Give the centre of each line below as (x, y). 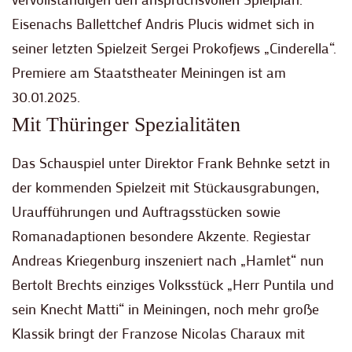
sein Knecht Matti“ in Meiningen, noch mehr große (165, 309)
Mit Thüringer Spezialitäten (126, 125)
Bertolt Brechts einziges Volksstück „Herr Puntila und (173, 285)
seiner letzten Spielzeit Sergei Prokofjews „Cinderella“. (174, 48)
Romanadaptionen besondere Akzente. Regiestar (161, 236)
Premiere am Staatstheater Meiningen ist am (149, 73)
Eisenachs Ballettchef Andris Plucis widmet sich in (163, 24)
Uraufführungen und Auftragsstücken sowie (146, 212)
